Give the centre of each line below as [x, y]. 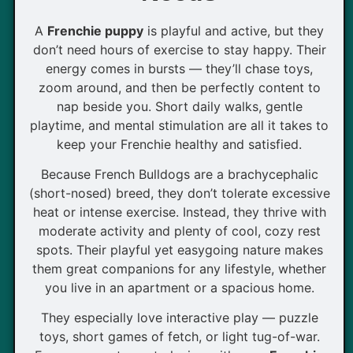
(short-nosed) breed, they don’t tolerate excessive [179, 193]
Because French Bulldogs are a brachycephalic [179, 174]
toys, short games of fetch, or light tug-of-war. [179, 337]
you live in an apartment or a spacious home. [179, 287]
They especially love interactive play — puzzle [179, 318]
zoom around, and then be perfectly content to [179, 87]
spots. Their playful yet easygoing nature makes [179, 249]
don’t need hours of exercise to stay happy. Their [179, 49]
